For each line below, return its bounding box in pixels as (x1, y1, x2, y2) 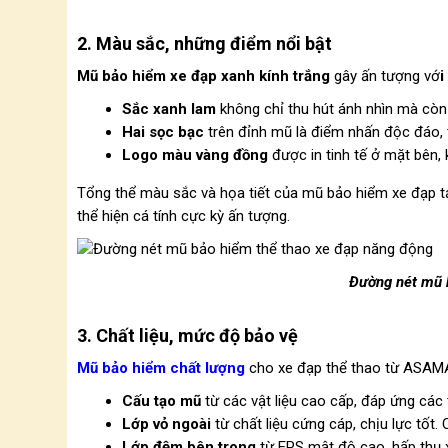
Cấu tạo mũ (122, 392, 201, 410)
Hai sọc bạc (122, 123, 204, 141)
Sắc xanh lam (122, 100, 216, 118)
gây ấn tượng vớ (330, 67, 440, 85)
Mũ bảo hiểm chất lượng (77, 359, 245, 377)
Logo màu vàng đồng (122, 146, 268, 164)
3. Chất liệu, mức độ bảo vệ (77, 325, 298, 346)
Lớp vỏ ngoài (122, 415, 211, 433)
